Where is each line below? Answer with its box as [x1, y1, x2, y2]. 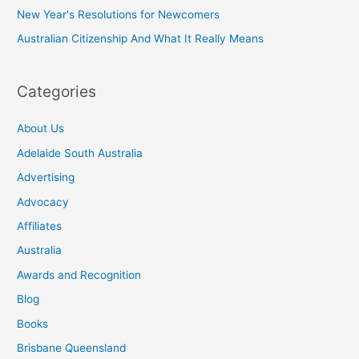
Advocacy [17, 195, 70, 208]
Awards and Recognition [17, 268, 142, 281]
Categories [17, 82, 97, 102]
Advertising [17, 171, 75, 184]
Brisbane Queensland [17, 341, 127, 355]
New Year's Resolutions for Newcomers [17, 7, 220, 21]
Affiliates [17, 220, 63, 233]
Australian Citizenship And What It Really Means [17, 32, 264, 45]
